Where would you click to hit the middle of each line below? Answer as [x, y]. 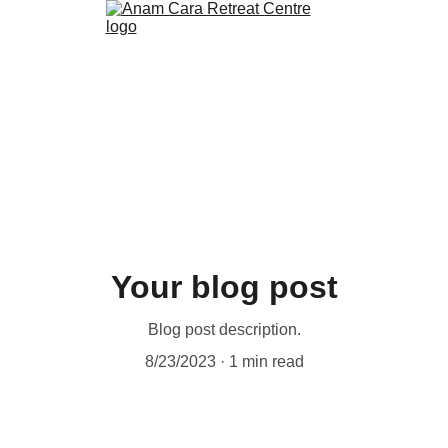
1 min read [266, 361]
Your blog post [224, 287]
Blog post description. [224, 329]
